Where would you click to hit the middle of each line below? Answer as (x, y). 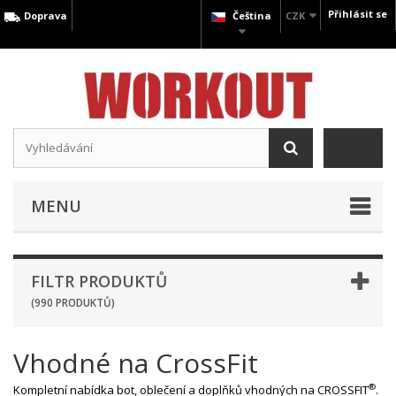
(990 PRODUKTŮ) (73, 302)
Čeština (251, 15)
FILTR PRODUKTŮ (99, 281)
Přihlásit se (358, 14)
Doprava (45, 15)
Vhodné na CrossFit (136, 362)
